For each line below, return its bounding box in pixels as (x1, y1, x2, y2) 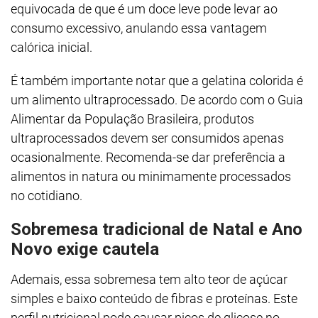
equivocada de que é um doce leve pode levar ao (11, 1, 278, 16)
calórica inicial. (11, 40, 92, 55)
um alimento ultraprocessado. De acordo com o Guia (11, 92, 303, 107)
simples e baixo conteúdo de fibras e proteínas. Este (11, 291, 297, 306)
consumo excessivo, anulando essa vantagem (11, 21, 267, 35)
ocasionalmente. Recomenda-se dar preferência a (11, 150, 285, 165)
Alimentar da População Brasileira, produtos (11, 111, 254, 126)
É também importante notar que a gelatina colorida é (11, 73, 303, 88)
